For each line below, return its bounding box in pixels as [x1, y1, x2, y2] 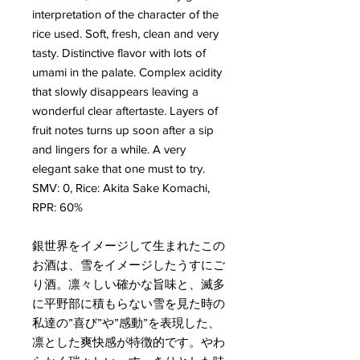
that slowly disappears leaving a [32, 84, 198, 98]
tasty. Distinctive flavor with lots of [32, 45, 206, 59]
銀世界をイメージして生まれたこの [32, 238, 225, 252]
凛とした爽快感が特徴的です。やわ [32, 334, 225, 349]
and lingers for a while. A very [32, 141, 186, 156]
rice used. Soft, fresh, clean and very [32, 26, 219, 40]
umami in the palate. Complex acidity [32, 64, 222, 79]
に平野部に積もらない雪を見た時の [32, 296, 225, 310]
